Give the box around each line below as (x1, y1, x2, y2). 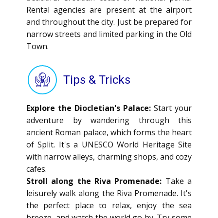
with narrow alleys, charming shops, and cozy (26, 151, 192, 162)
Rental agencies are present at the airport (26, 4, 192, 15)
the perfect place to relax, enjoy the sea (26, 200, 192, 211)
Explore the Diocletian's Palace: (26, 103, 151, 113)
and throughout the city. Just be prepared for (26, 17, 192, 27)
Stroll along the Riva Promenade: (26, 176, 165, 186)
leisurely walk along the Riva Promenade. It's (26, 188, 192, 199)
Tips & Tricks (63, 73, 130, 87)
